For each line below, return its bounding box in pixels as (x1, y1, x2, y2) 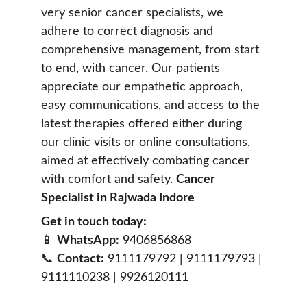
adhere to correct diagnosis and (41, 25, 217, 38)
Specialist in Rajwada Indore (41, 192, 197, 204)
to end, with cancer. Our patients (41, 62, 223, 75)
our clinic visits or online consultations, (41, 136, 254, 149)
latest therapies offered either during (41, 118, 245, 130)
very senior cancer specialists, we (41, 7, 227, 19)
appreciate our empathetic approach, (41, 81, 246, 93)
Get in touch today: (41, 216, 147, 228)
